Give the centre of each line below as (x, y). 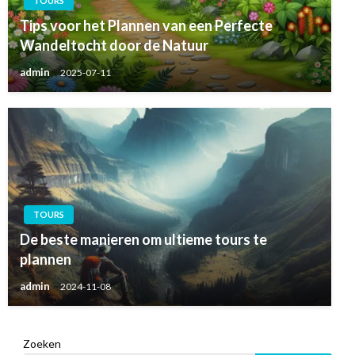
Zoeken (42, 344)
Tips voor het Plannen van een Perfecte (146, 26)
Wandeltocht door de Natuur (114, 46)
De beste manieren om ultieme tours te (143, 240)
